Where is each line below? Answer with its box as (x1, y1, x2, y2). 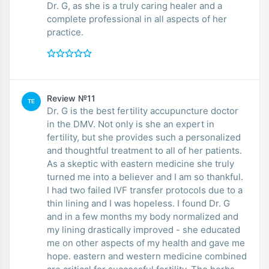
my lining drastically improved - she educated (47, 223, 240, 235)
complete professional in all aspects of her (47, 13, 227, 25)
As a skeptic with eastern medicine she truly (47, 157, 234, 169)
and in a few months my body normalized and (47, 210, 238, 222)
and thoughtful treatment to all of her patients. (47, 144, 242, 156)
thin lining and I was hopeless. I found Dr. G (47, 197, 230, 209)
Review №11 (47, 92, 95, 103)
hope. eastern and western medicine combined (47, 250, 247, 262)
